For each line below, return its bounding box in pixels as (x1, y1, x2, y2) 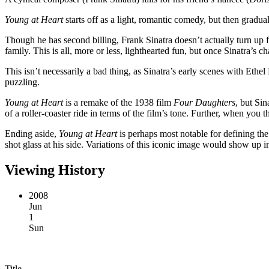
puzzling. (5, 76, 40, 87)
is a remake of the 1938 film (63, 97, 174, 107)
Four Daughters (174, 97, 235, 107)
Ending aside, (5, 128, 59, 139)
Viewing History (5, 162, 105, 178)
